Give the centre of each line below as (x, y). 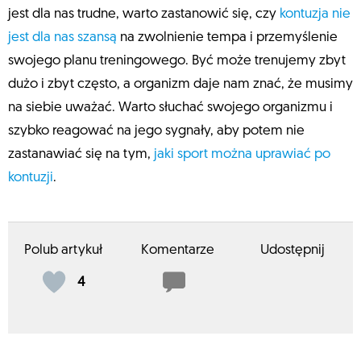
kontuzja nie (315, 15)
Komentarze (178, 251)
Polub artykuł (64, 251)
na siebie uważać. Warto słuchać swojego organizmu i (170, 108)
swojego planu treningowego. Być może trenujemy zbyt (177, 61)
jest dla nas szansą (62, 38)
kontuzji (31, 178)
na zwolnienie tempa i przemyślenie (227, 38)
